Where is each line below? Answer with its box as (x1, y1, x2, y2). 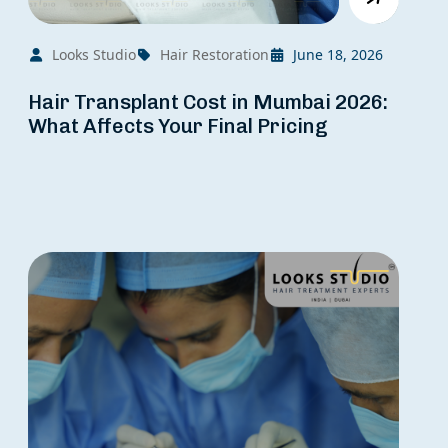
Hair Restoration (160, 45, 269, 65)
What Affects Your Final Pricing (28, 114, 328, 139)
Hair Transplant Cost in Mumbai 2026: (28, 90, 388, 115)
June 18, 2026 (293, 45, 383, 65)
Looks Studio (52, 45, 136, 65)
